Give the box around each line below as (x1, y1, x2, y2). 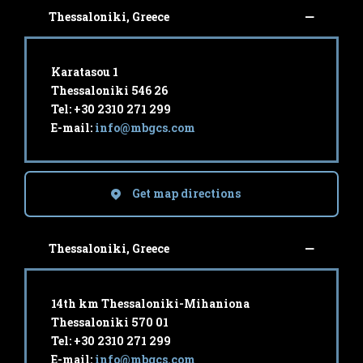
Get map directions (132, 186, 241, 202)
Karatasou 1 (51, 63, 118, 79)
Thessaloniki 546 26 (51, 82, 168, 98)
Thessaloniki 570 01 (51, 314, 169, 330)
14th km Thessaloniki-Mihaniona (51, 295, 250, 311)
